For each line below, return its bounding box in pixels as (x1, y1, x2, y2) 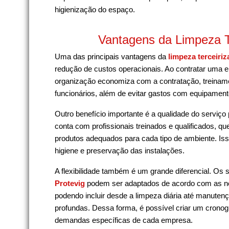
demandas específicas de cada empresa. (55, 215, 193, 224)
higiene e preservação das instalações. (55, 146, 185, 155)
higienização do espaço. (55, 5, 135, 14)
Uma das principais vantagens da (55, 52, 168, 61)
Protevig (55, 178, 85, 188)
